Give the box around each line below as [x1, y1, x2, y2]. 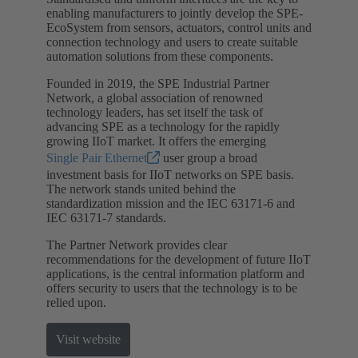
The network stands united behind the [46, 181, 236, 196]
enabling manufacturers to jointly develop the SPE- [46, 6, 303, 20]
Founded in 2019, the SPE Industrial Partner [46, 76, 269, 90]
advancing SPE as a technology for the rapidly [46, 119, 280, 133]
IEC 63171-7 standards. [46, 210, 166, 225]
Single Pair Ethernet [46, 150, 147, 165]
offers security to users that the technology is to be [46, 280, 297, 295]
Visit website [56, 332, 121, 347]
